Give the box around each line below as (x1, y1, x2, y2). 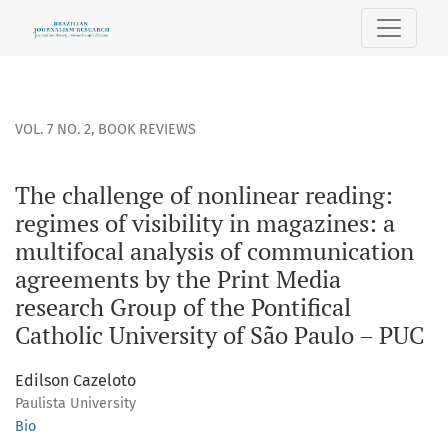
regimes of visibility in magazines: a (15, 207, 395, 240)
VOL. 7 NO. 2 (15, 121, 91, 139)
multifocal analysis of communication (15, 235, 414, 268)
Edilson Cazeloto (15, 371, 136, 391)
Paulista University (15, 395, 136, 413)
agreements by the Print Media (15, 263, 341, 296)
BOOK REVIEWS (98, 121, 196, 139)
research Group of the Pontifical (15, 291, 351, 324)
